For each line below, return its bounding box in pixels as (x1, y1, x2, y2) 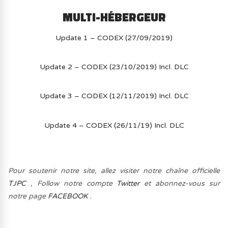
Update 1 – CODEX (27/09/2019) (55, 33, 173, 42)
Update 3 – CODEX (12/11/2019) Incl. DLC (39, 92, 189, 101)
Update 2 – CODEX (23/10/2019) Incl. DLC (39, 63, 189, 72)
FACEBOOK (48, 192, 88, 201)
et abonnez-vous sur (139, 179, 220, 188)
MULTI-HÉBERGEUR (62, 8, 166, 26)
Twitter (117, 179, 140, 188)
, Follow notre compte (26, 179, 117, 188)
